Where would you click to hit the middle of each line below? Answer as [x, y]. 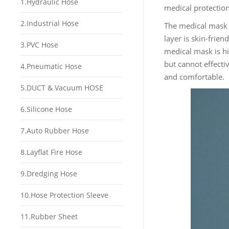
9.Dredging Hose [49, 174]
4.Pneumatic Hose [51, 66]
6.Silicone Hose [46, 109]
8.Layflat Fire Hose [51, 152]
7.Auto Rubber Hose [55, 131]
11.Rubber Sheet [49, 216]
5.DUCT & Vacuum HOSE [62, 88]
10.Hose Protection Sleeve [64, 195]
